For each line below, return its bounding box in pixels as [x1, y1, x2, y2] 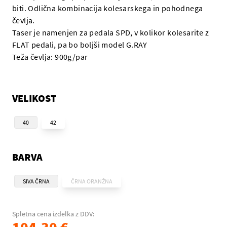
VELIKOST [12, 92, 56, 104]
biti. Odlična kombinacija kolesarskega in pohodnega [12, 3, 203, 13]
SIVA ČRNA [23, 177, 50, 185]
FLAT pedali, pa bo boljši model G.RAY [12, 40, 147, 50]
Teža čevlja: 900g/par [12, 52, 88, 62]
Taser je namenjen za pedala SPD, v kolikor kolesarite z [12, 27, 209, 37]
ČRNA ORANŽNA [71, 177, 112, 185]
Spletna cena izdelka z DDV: [12, 209, 94, 218]
